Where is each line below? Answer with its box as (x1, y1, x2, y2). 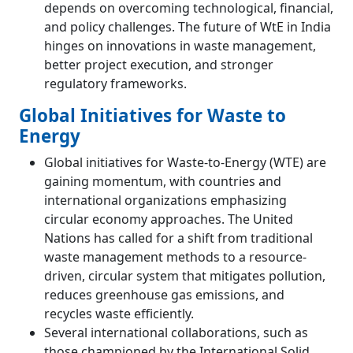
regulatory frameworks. (44, 74, 187, 92)
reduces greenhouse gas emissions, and (44, 285, 284, 303)
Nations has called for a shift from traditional (44, 229, 313, 247)
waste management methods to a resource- (44, 247, 307, 266)
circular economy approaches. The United (44, 210, 293, 228)
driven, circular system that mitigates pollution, (44, 266, 325, 284)
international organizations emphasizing (44, 191, 287, 209)
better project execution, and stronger (44, 55, 273, 73)
